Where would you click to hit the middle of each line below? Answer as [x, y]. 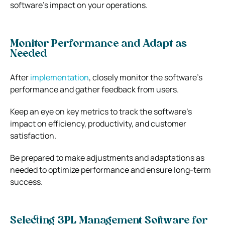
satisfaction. [33, 135]
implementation [60, 77]
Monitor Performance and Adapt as [98, 44]
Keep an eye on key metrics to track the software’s [101, 111]
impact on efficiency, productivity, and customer [98, 123]
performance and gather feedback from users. [94, 89]
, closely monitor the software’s [146, 77]
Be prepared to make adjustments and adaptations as [107, 157]
